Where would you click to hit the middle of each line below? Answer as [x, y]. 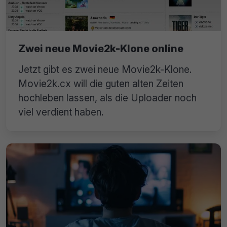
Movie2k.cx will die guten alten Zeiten [101, 84]
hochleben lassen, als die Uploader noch [107, 98]
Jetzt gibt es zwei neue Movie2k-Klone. [105, 70]
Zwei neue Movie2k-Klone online [101, 49]
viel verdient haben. [61, 112]
